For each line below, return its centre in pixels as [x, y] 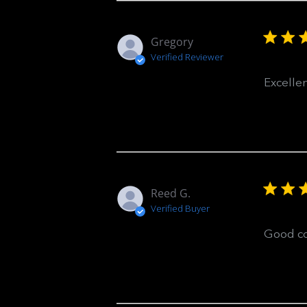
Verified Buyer [180, 208]
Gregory [172, 42]
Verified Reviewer [187, 57]
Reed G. [170, 193]
